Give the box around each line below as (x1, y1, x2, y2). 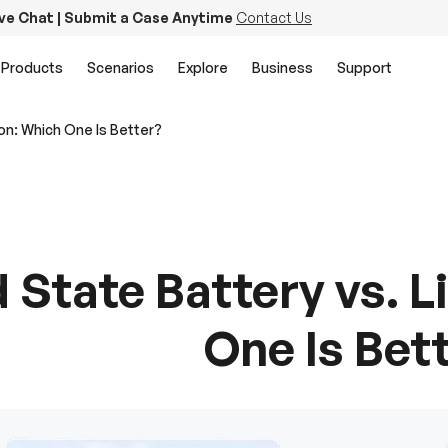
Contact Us (236, 9, 312, 26)
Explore (178, 58, 228, 76)
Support (337, 58, 392, 76)
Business (252, 58, 313, 76)
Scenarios (87, 58, 154, 76)
